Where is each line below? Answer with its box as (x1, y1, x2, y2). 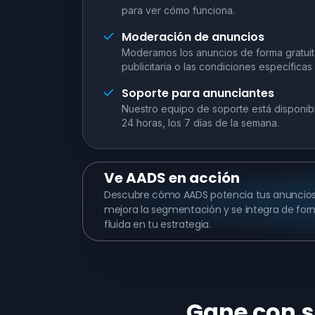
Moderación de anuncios (122, 29, 264, 45)
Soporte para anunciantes (122, 85, 274, 101)
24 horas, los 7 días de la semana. (122, 117, 279, 129)
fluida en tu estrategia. (104, 217, 211, 231)
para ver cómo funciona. (122, 4, 235, 16)
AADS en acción (126, 167, 240, 188)
